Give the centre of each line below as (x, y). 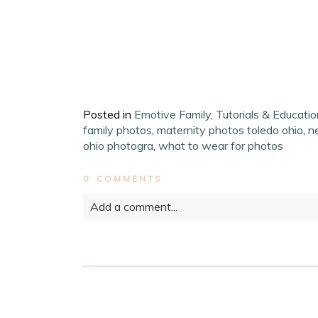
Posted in (109, 115)
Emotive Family (173, 115)
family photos (118, 130)
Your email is (115, 240)
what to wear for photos (221, 146)
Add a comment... (134, 207)
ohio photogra (119, 146)
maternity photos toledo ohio (230, 130)
